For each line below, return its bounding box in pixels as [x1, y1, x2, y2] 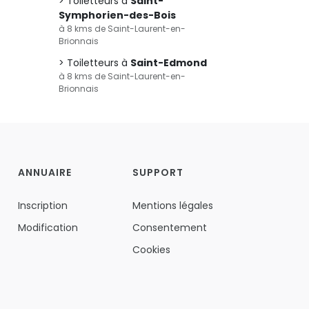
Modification [17, 221, 78, 235]
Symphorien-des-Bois [59, 8, 176, 22]
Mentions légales [132, 199, 213, 212]
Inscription [17, 199, 68, 212]
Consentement [132, 221, 207, 235]
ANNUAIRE [17, 166, 72, 179]
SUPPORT [132, 166, 183, 179]
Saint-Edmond [130, 56, 207, 70]
